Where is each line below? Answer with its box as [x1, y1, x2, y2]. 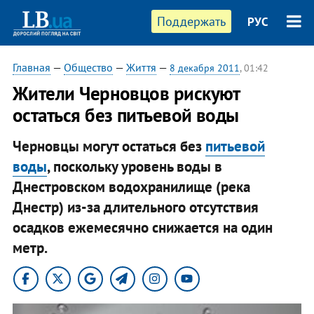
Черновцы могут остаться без [12, 136, 205, 156]
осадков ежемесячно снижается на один [12, 217, 273, 237]
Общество [63, 60, 113, 74]
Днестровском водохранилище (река [12, 177, 250, 196]
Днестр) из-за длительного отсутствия [12, 197, 259, 217]
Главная [12, 60, 50, 74]
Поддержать [157, 13, 226, 29]
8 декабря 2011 [169, 62, 240, 74]
